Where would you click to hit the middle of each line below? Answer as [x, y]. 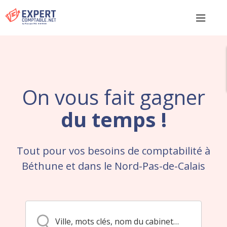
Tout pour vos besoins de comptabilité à [113, 151]
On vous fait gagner [113, 97]
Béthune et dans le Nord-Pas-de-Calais [113, 166]
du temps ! [113, 119]
